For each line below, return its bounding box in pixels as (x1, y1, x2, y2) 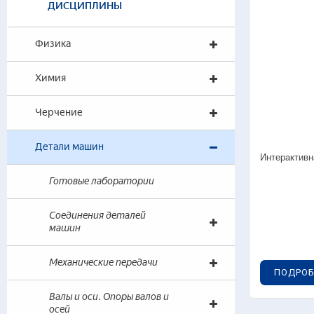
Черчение (35, 107, 83, 118)
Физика (35, 38, 71, 50)
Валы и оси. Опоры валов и (49, 291, 169, 303)
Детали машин (35, 141, 104, 153)
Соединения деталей (49, 210, 146, 221)
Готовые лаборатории (49, 175, 154, 187)
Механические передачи (49, 257, 158, 268)
